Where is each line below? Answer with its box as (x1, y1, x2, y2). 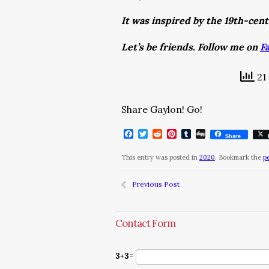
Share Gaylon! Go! (121, 103, 202, 115)
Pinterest (177, 128, 220, 140)
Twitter (148, 128, 183, 140)
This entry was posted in (121, 153, 199, 162)
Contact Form (115, 217, 175, 230)
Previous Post (132, 180, 180, 189)
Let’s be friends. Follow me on (121, 41, 260, 53)
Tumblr (191, 128, 225, 140)
